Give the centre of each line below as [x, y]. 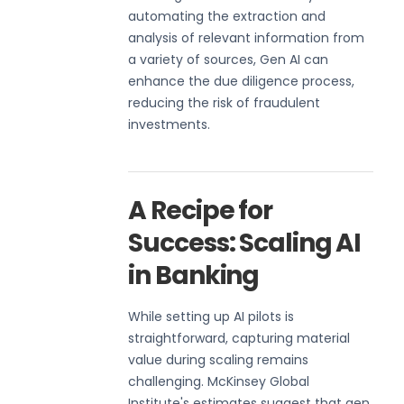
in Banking [194, 275]
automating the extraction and [227, 16]
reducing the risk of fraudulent [225, 102]
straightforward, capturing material [239, 338]
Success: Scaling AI [245, 243]
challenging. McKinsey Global [219, 381]
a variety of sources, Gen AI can [229, 59]
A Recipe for [200, 210]
